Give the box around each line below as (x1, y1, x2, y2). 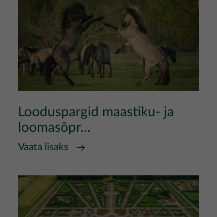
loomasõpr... (18, 121, 91, 134)
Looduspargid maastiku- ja (18, 105, 174, 119)
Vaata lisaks (18, 142, 68, 152)
